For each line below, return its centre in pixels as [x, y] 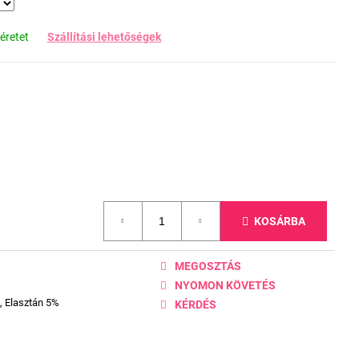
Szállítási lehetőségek [104, 36]
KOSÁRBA [280, 221]
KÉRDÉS [196, 304]
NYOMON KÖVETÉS [226, 285]
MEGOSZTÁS [208, 266]
